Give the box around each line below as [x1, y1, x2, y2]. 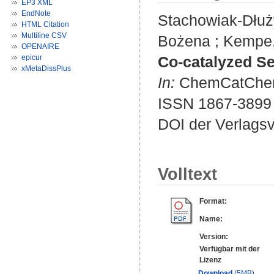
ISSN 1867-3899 [158, 95, 272, 113]
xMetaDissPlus [21, 64, 71, 73]
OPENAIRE [21, 42, 59, 51]
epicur [21, 53, 42, 62]
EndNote [21, 9, 51, 18]
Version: [199, 232, 228, 242]
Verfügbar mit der [199, 245, 260, 254]
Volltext [158, 165, 217, 184]
